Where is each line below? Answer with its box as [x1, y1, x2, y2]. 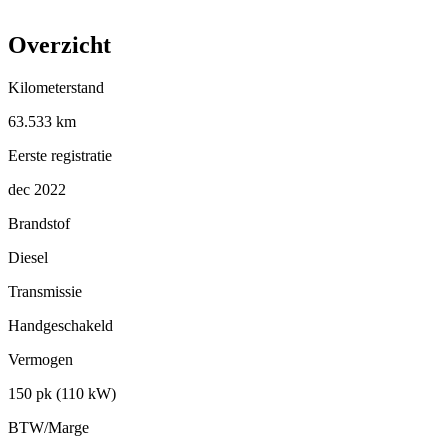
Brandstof [8, 214, 70, 232]
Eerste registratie [8, 146, 112, 164]
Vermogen [8, 350, 73, 368]
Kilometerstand [8, 78, 104, 96]
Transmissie [8, 282, 82, 300]
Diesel [8, 248, 48, 266]
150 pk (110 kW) [8, 384, 116, 402]
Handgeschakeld [8, 316, 113, 334]
